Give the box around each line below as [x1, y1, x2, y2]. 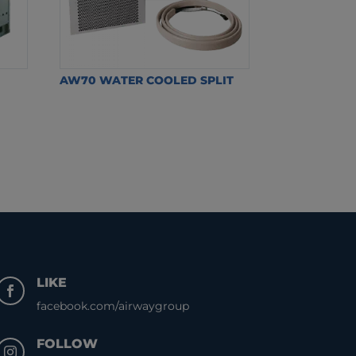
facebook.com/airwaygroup [37, 298, 190, 313]
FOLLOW [37, 336, 99, 352]
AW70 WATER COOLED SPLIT [60, 72, 234, 87]
